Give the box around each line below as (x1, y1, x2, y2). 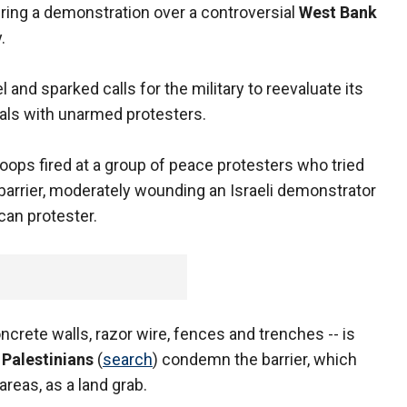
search (103, 350, 153, 370)
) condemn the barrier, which (153, 350, 357, 370)
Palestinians (2, 350, 94, 370)
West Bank (299, 3, 377, 23)
